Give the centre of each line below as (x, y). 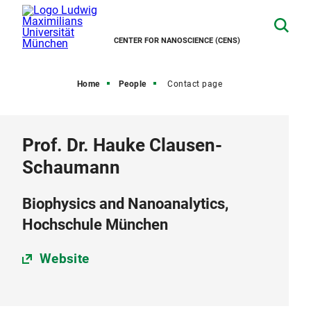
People (132, 84)
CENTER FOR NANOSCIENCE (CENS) (177, 41)
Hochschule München (95, 225)
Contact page (195, 84)
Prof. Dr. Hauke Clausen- (122, 145)
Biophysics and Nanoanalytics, (125, 204)
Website (65, 259)
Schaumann (71, 167)
